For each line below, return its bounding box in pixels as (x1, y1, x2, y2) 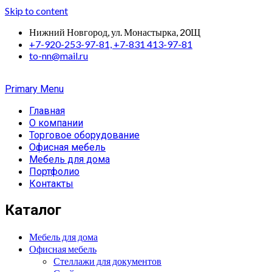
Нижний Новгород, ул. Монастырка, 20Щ (29, 26, 200, 38)
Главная (29, 105, 65, 117)
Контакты (29, 178, 73, 189)
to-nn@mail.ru (29, 50, 88, 61)
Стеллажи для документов (53, 254, 161, 267)
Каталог (5, 201, 61, 219)
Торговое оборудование (29, 129, 140, 141)
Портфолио (29, 166, 80, 177)
